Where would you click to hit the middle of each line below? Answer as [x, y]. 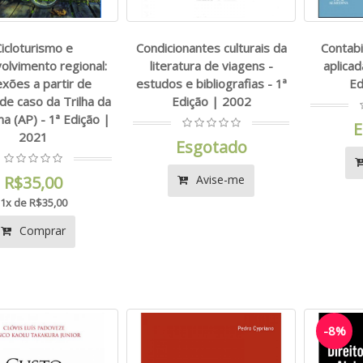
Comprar [41, 230]
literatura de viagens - [211, 65]
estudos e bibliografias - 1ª [211, 83]
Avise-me [219, 179]
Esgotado [211, 147]
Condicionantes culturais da [211, 47]
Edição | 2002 [211, 101]
